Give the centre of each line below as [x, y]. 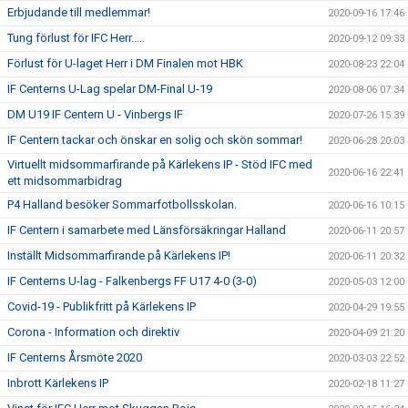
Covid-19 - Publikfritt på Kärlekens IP [102, 306]
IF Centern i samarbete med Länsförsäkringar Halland [147, 230]
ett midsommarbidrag [65, 181]
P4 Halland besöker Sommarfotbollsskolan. [122, 204]
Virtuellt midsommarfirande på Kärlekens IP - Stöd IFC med [160, 164]
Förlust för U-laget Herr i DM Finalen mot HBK [125, 63]
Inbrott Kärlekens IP [58, 383]
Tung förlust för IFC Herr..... [76, 38]
